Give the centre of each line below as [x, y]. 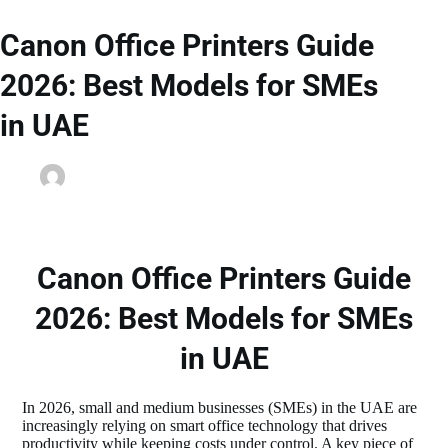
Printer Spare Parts [98, 199]
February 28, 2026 [213, 177]
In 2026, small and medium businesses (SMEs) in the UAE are [220, 407]
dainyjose [103, 177]
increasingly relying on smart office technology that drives [205, 425]
